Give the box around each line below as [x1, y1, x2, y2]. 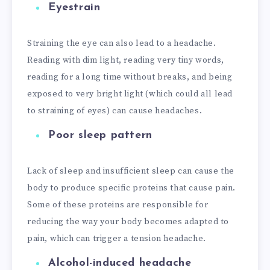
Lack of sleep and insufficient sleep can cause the [27, 165, 235, 177]
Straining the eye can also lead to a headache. [27, 38, 216, 49]
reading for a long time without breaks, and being [27, 72, 233, 83]
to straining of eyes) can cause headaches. [27, 105, 202, 117]
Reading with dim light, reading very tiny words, [27, 55, 224, 66]
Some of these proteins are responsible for [27, 199, 209, 210]
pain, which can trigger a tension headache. [27, 233, 206, 244]
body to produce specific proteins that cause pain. [27, 182, 236, 193]
